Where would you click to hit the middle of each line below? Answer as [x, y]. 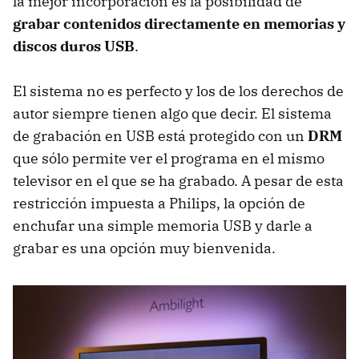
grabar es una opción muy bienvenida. [144, 248]
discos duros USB [74, 46]
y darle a [282, 225]
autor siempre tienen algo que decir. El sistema [172, 113]
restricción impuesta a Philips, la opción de [159, 203]
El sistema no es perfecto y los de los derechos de [178, 91]
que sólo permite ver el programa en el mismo [169, 158]
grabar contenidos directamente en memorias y [179, 23]
